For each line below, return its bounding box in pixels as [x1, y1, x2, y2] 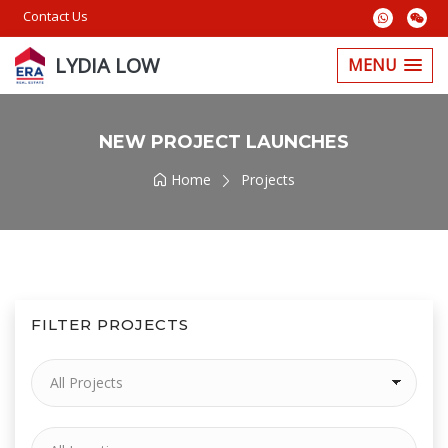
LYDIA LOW [55, 51, 159, 79]
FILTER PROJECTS [31, 315, 189, 334]
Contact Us [23, 7, 88, 25]
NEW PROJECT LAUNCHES [99, 131, 349, 153]
